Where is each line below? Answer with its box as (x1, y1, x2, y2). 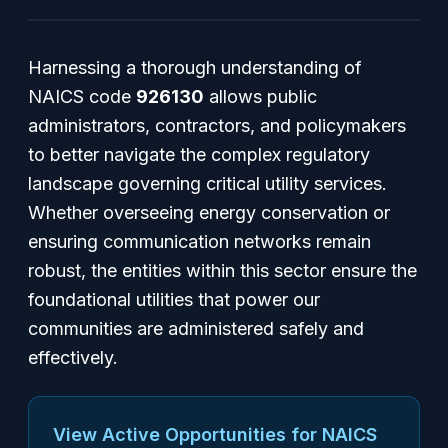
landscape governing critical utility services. (28, 173, 387, 194)
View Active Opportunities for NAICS (53, 424, 377, 445)
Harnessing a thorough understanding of (28, 57, 362, 78)
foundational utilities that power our (28, 289, 320, 310)
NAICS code (28, 86, 136, 107)
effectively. (28, 347, 118, 368)
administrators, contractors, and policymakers (28, 115, 406, 136)
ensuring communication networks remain (28, 231, 371, 252)
